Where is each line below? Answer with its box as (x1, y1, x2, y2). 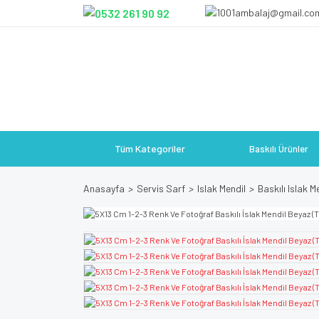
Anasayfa (83, 182, 125, 194)
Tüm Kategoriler (115, 142, 185, 155)
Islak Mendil (197, 182, 246, 194)
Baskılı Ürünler (249, 143, 308, 155)
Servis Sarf (137, 182, 185, 194)
